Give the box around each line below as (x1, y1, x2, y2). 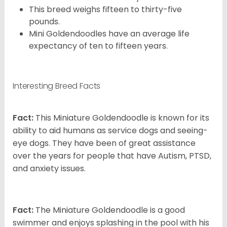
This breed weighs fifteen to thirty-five (29, 3, 182, 15)
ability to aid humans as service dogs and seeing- (13, 124, 208, 136)
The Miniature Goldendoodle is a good (33, 204, 185, 216)
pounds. (29, 15, 60, 27)
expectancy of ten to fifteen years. (29, 40, 168, 52)
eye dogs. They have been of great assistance (13, 137, 196, 149)
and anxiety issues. (13, 162, 86, 174)
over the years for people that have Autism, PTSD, (13, 149, 211, 162)
